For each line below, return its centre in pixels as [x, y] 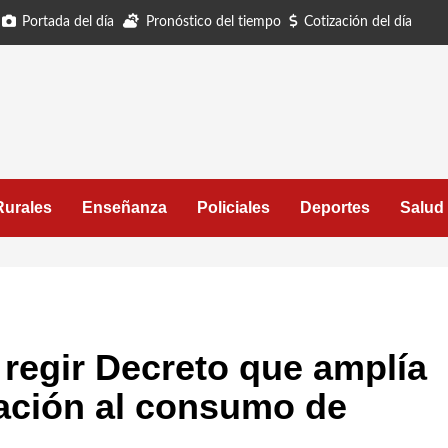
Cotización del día [358, 22]
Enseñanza [124, 207]
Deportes [335, 207]
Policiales [233, 207]
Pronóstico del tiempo [213, 22]
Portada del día [68, 22]
